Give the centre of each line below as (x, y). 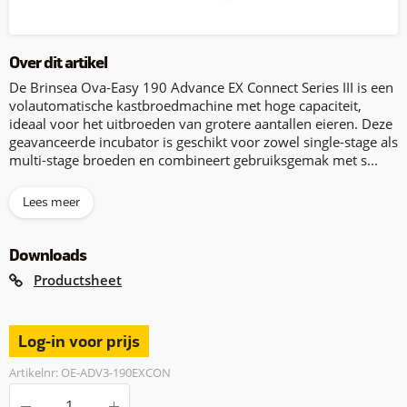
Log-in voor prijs (79, 342)
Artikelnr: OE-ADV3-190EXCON (90, 372)
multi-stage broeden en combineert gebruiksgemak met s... (194, 160)
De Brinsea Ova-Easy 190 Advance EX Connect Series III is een (201, 87)
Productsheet (78, 280)
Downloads (48, 256)
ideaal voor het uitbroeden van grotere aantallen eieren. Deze (201, 124)
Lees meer (51, 203)
